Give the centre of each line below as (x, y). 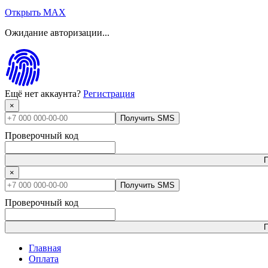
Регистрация (109, 94)
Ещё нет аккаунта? (44, 94)
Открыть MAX (35, 13)
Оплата (44, 259)
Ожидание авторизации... (57, 33)
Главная (45, 248)
